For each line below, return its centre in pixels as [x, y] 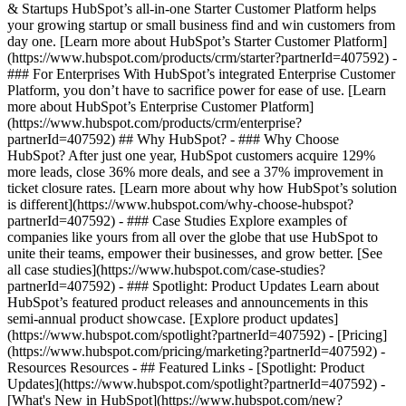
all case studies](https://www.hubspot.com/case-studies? [166, 270]
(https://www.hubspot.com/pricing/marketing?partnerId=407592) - [196, 351]
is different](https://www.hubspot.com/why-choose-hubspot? [180, 204]
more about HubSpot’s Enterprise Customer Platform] [160, 106]
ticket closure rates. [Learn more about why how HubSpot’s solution [202, 188]
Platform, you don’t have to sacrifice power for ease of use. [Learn [197, 90]
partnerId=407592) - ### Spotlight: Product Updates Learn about [193, 286]
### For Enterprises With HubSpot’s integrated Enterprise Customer [201, 74]
